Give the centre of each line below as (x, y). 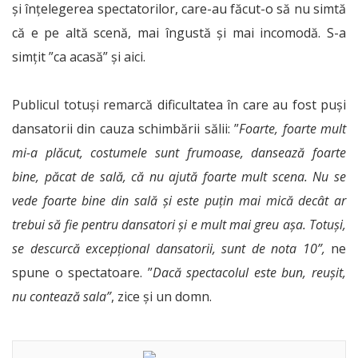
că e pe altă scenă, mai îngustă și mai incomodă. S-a (179, 33)
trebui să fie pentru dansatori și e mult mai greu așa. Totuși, (179, 225)
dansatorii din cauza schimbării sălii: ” (126, 129)
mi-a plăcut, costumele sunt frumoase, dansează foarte (179, 153)
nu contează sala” (62, 297)
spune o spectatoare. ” (82, 273)
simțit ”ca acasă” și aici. (79, 57)
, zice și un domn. (161, 297)
